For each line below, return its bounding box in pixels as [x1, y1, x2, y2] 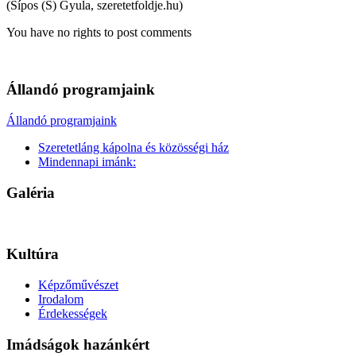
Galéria [6, 184, 55, 201]
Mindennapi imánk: [38, 155, 136, 169]
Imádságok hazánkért [6, 335, 149, 353]
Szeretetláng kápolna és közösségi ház [38, 141, 229, 155]
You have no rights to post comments [6, 25, 192, 39]
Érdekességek [38, 306, 107, 320]
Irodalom [38, 292, 83, 306]
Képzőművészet [38, 277, 118, 292]
